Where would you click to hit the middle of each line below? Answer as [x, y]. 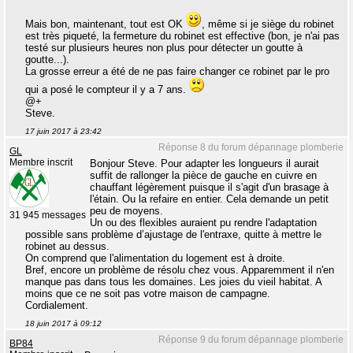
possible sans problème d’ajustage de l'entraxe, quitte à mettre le [173, 235]
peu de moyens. [126, 211]
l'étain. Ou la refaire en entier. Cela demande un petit [209, 199]
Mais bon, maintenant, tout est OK [106, 24]
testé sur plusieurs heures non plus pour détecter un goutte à [164, 48]
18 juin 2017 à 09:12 [63, 324]
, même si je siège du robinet [268, 24]
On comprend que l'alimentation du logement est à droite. [155, 258]
